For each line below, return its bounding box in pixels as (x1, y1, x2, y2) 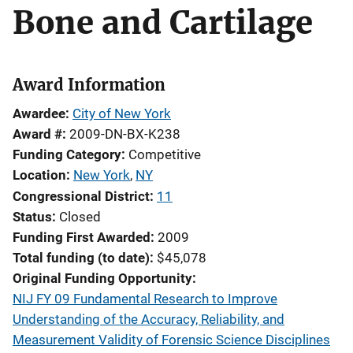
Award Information (13, 75, 165, 95)
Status (13, 209, 52, 225)
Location (13, 167, 66, 183)
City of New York (72, 106, 171, 121)
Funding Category (13, 147, 121, 162)
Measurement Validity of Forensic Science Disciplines (13, 332, 330, 347)
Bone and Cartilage (13, 3, 313, 43)
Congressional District (13, 188, 150, 204)
